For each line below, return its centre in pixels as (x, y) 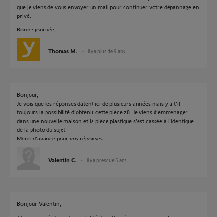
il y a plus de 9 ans (107, 51)
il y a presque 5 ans (107, 160)
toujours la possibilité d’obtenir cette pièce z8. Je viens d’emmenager (102, 112)
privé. (24, 16)
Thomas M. (63, 51)
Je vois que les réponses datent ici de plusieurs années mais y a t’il (99, 103)
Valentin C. (62, 160)
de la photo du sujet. (42, 130)
